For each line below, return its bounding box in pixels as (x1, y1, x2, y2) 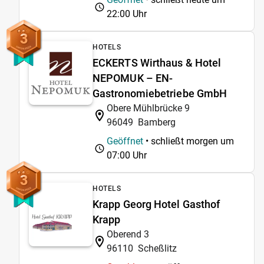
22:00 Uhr (107, 8, 147, 19)
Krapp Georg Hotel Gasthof (93, 197, 220, 210)
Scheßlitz (138, 242, 177, 254)
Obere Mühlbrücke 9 (107, 102, 190, 114)
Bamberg (138, 116, 176, 128)
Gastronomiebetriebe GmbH (93, 87, 227, 100)
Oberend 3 (107, 228, 149, 240)
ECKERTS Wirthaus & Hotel (93, 56, 222, 69)
